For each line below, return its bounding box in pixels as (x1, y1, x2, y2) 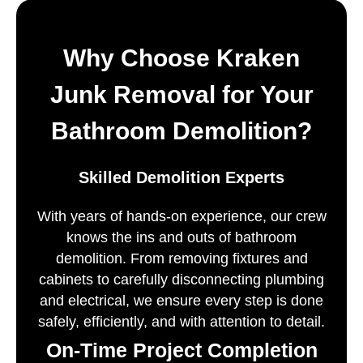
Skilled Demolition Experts (79, 169, 284, 187)
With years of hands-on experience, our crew (36, 208, 327, 225)
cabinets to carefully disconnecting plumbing (39, 271, 324, 288)
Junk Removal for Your (49, 81, 314, 109)
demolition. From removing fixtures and (55, 250, 308, 267)
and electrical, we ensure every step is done (40, 293, 323, 310)
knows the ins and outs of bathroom (66, 229, 297, 246)
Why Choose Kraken (63, 45, 300, 72)
